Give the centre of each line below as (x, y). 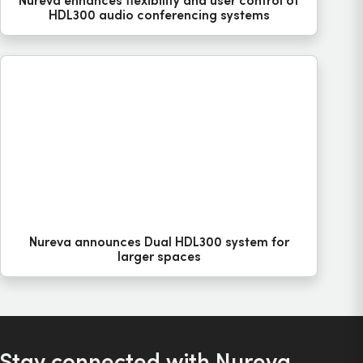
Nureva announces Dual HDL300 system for (159, 241)
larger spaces (159, 256)
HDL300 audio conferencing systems (159, 14)
